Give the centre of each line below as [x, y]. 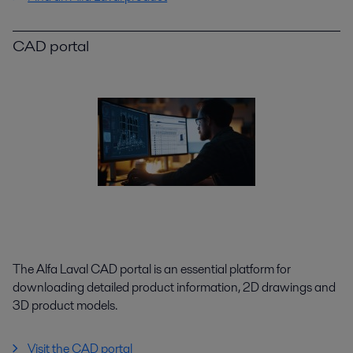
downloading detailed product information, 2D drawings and [174, 287]
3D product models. [65, 305]
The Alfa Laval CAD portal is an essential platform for [152, 269]
